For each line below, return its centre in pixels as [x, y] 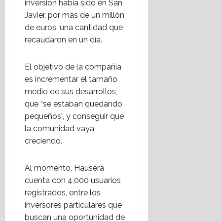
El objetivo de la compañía [73, 67]
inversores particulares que [73, 205]
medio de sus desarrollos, [71, 92]
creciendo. [43, 141]
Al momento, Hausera [64, 168]
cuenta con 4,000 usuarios [73, 181]
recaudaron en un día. [63, 40]
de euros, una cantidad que [74, 28]
